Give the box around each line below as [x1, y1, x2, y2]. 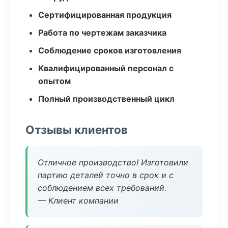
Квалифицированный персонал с [38, 63, 174, 73]
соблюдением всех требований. [38, 183, 166, 193]
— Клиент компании [38, 195, 119, 206]
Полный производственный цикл [38, 94, 175, 104]
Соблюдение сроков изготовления [38, 45, 181, 55]
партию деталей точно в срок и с [38, 170, 174, 180]
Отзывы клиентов [25, 123, 128, 136]
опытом [38, 76, 71, 86]
